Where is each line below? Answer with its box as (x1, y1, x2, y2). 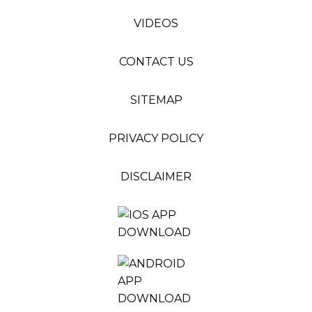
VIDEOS (134, 17, 178, 30)
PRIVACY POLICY (109, 132, 203, 145)
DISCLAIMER (120, 170, 192, 183)
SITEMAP (130, 93, 182, 107)
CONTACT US (118, 55, 194, 68)
